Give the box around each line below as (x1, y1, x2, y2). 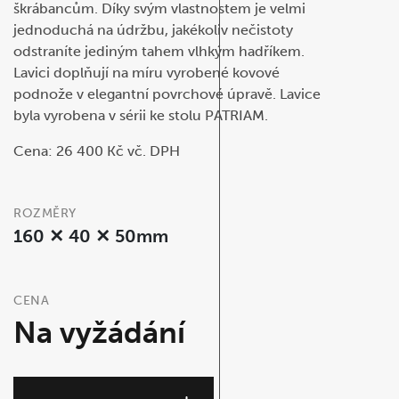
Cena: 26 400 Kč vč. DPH (13, 142, 180, 159)
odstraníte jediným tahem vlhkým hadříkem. (13, 43, 305, 60)
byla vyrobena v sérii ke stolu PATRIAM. (13, 107, 268, 124)
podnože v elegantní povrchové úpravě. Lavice (13, 85, 321, 102)
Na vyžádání (13, 314, 185, 351)
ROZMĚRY (13, 206, 77, 221)
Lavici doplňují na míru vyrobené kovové (13, 64, 280, 81)
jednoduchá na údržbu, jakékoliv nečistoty (13, 21, 293, 38)
